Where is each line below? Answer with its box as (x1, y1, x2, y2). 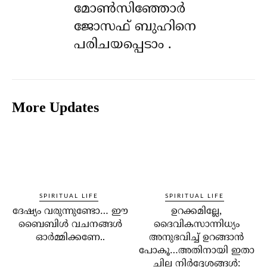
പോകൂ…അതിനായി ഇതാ (138, 245, 254, 257)
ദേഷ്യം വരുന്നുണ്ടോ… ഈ (13, 206, 129, 218)
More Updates (12, 100, 99, 116)
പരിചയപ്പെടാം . (74, 37, 172, 54)
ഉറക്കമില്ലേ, (171, 206, 222, 218)
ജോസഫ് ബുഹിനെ (74, 19, 197, 36)
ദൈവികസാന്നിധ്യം (153, 219, 240, 231)
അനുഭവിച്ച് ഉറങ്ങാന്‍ (149, 232, 244, 244)
